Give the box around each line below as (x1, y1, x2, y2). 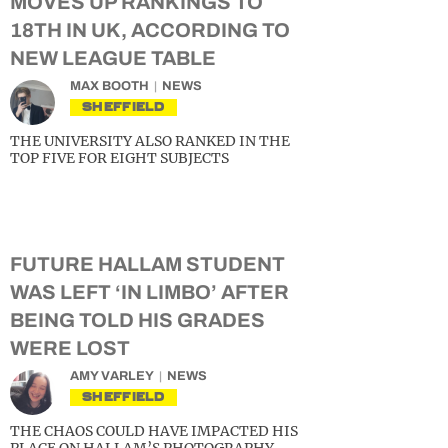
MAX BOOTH (70, 79, 149, 93)
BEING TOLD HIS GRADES (10, 309, 265, 331)
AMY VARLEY (70, 369, 154, 383)
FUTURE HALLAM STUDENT (10, 253, 285, 275)
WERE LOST (10, 337, 130, 359)
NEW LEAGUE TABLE (10, 47, 216, 69)
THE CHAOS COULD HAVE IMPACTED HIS (10, 422, 298, 440)
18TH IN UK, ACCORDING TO (10, 19, 290, 41)
